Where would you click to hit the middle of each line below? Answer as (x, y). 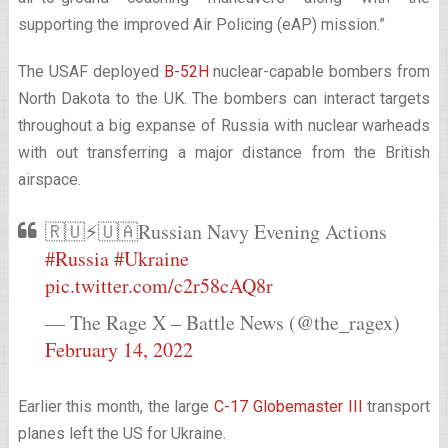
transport (396, 406)
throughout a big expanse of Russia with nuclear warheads (224, 125)
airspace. (49, 179)
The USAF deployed (90, 71)
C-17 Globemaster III (288, 406)
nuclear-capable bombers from (319, 71)
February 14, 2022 (118, 349)
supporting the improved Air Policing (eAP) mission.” (201, 24)
